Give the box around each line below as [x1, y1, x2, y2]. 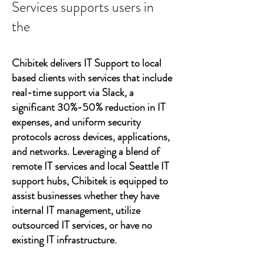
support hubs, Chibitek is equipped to [12, 173, 168, 189]
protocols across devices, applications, [12, 129, 170, 144]
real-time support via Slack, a [12, 85, 134, 100]
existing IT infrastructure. [12, 232, 117, 247]
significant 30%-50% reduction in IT [12, 100, 166, 115]
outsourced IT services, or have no [12, 217, 152, 233]
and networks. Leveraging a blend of [12, 144, 160, 159]
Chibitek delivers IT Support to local [12, 55, 161, 71]
